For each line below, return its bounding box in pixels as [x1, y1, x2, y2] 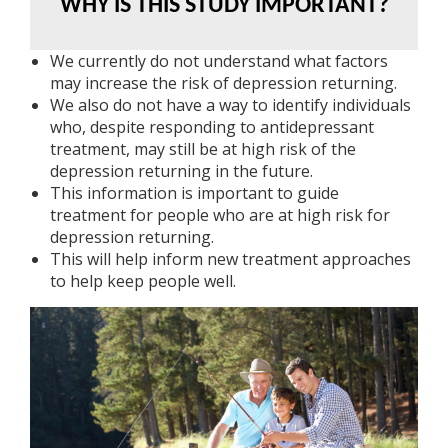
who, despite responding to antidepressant [50, 115, 374, 138]
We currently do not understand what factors [50, 49, 388, 72]
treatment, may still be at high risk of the [50, 137, 356, 160]
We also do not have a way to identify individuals [50, 93, 411, 116]
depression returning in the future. [50, 159, 313, 182]
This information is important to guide [50, 181, 339, 204]
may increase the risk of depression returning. [50, 71, 397, 94]
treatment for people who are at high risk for [50, 203, 390, 226]
